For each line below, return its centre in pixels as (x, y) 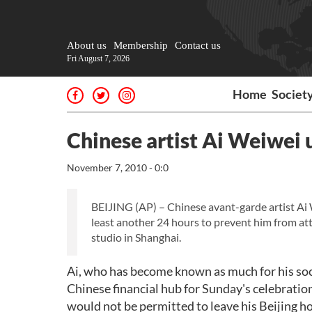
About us (87, 45)
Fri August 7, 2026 (98, 58)
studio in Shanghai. (136, 237)
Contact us (198, 45)
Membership (141, 45)
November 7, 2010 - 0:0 (118, 167)
